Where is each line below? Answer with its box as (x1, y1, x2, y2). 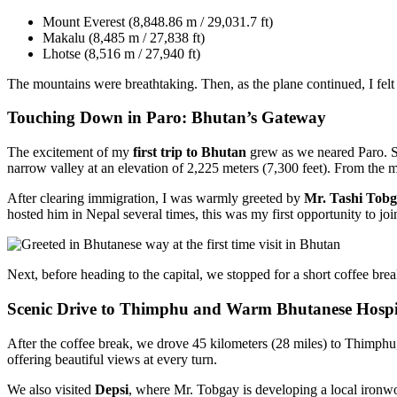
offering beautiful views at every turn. (7, 351, 217, 367)
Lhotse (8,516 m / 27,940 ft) (43, 45, 200, 61)
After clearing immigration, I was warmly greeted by (7, 191, 304, 206)
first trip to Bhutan (133, 144, 246, 160)
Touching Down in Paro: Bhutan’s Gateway (7, 108, 326, 128)
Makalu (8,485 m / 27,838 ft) (43, 29, 205, 45)
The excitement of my (7, 144, 133, 160)
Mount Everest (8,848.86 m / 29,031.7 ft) (43, 13, 273, 29)
